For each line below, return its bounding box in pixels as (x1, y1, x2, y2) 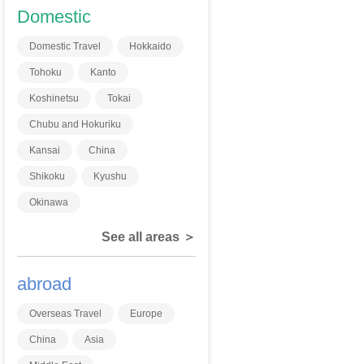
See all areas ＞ (102, 230, 196, 244)
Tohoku (29, 67, 63, 78)
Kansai (29, 145, 61, 156)
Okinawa (29, 197, 69, 208)
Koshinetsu (29, 93, 80, 104)
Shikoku (29, 171, 66, 182)
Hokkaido (129, 41, 172, 52)
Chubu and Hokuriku (29, 119, 122, 130)
